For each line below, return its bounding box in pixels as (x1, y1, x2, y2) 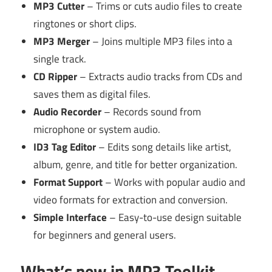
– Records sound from (101, 103, 202, 120)
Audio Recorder (33, 103, 102, 120)
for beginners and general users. (33, 226, 177, 243)
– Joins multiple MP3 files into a (90, 33, 233, 49)
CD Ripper (33, 68, 78, 84)
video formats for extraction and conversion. (33, 191, 228, 208)
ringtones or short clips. (33, 15, 137, 32)
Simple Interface (33, 209, 107, 225)
